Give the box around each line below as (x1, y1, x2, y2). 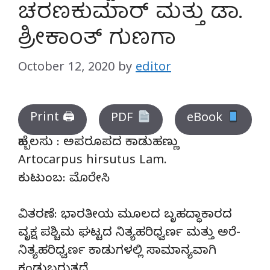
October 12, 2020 (18, 60, 115, 77)
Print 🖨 (30, 110, 75, 127)
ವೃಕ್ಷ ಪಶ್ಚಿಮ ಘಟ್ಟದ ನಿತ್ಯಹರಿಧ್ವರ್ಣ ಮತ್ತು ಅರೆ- (18, 225, 240, 242)
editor (136, 60, 171, 77)
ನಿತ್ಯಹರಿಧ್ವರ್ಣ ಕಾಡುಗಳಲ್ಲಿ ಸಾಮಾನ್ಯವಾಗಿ (18, 243, 216, 260)
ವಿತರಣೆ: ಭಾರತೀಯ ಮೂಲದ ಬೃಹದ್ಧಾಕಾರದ (18, 207, 232, 224)
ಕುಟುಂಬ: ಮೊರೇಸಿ (18, 171, 110, 188)
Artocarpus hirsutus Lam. (18, 153, 167, 170)
